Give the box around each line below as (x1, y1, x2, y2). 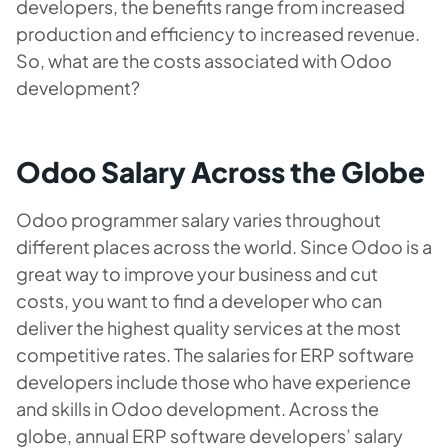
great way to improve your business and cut (16, 261, 378, 285)
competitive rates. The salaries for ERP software (16, 342, 414, 366)
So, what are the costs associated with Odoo (16, 48, 392, 72)
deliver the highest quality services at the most (16, 315, 401, 339)
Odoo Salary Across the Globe (16, 153, 425, 189)
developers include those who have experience (16, 369, 411, 393)
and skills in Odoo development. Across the (16, 396, 379, 420)
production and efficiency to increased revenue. (16, 21, 420, 45)
